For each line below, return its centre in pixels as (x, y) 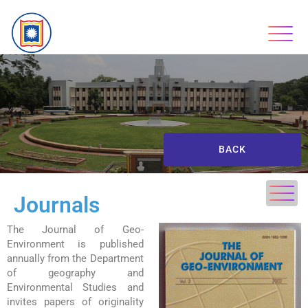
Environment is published (75, 244)
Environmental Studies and (75, 287)
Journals (57, 205)
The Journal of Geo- (75, 229)
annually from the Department (75, 258)
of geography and (75, 273)
